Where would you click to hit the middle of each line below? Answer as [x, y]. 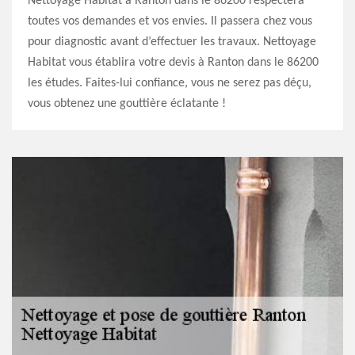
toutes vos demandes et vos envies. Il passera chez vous [170, 21]
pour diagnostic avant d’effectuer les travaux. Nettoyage [172, 42]
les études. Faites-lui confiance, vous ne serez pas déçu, [170, 83]
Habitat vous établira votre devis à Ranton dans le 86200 [173, 63]
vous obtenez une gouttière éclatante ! [127, 104]
